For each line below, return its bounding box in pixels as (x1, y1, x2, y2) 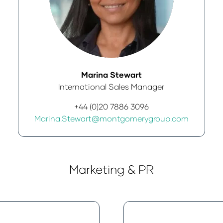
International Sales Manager (58, 82, 165, 91)
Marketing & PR (69, 162, 154, 176)
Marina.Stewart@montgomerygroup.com (34, 113, 189, 123)
